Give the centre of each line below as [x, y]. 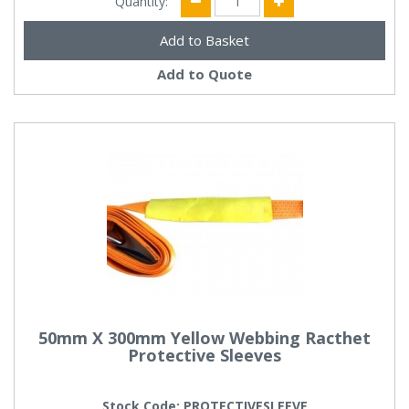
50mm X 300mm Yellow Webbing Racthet [204, 337]
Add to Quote [204, 74]
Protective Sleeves [204, 355]
